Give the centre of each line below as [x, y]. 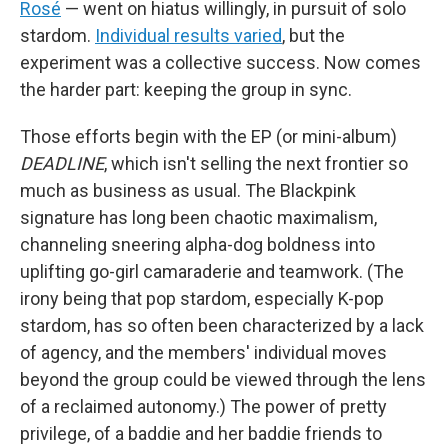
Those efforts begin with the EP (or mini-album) [208, 136]
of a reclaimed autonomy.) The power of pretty [203, 406]
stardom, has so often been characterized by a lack [222, 325]
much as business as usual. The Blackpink [188, 190]
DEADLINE [62, 163]
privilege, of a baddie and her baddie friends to [201, 433]
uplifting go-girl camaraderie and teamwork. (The [212, 271]
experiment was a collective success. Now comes [220, 62]
